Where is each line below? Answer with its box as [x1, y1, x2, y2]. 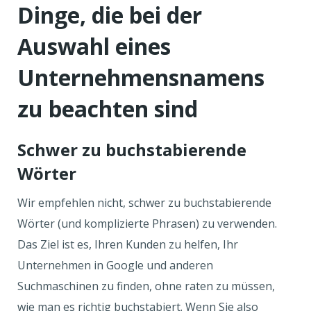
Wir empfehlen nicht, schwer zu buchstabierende [17, 195, 271, 210]
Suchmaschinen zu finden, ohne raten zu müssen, [17, 278, 275, 294]
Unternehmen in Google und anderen [17, 258, 213, 273]
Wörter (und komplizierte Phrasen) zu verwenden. [17, 216, 277, 231]
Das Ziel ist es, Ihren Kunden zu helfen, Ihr [17, 237, 238, 252]
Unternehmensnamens [17, 62, 264, 92]
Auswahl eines [17, 31, 171, 61]
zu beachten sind [17, 94, 198, 124]
